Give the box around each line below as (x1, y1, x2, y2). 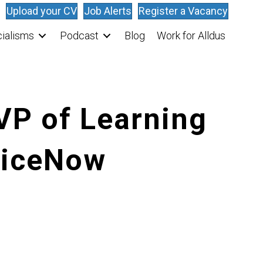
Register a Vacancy (139, 5, 228, 17)
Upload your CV (6, 5, 77, 17)
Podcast (60, 29, 99, 42)
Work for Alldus (157, 29, 226, 42)
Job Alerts (84, 5, 132, 17)
